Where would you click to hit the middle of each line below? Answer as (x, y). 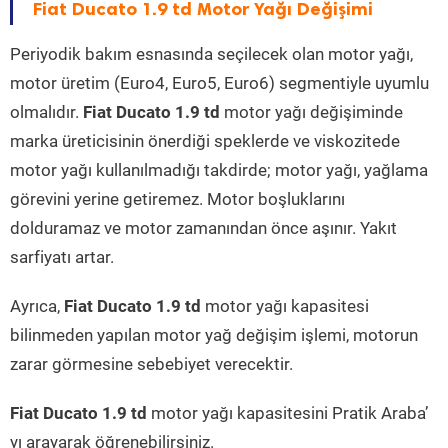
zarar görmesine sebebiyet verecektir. (151, 364)
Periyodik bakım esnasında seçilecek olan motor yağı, (211, 54)
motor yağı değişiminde (311, 112)
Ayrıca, (37, 306)
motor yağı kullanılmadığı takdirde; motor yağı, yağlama (219, 170)
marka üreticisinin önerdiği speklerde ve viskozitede (205, 141)
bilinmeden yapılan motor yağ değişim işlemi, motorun (214, 335)
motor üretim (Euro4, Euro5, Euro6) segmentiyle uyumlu (219, 83)
